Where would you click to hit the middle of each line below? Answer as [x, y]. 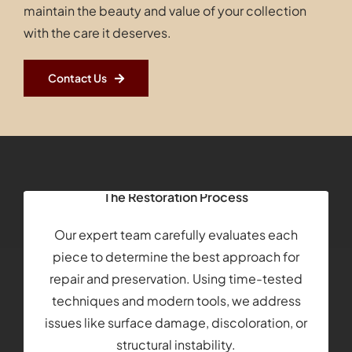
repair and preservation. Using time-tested [176, 278]
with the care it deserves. [97, 33]
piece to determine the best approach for [176, 256]
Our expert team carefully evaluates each [176, 234]
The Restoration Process [176, 196]
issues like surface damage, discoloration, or [176, 322]
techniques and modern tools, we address [176, 300]
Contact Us [77, 78]
